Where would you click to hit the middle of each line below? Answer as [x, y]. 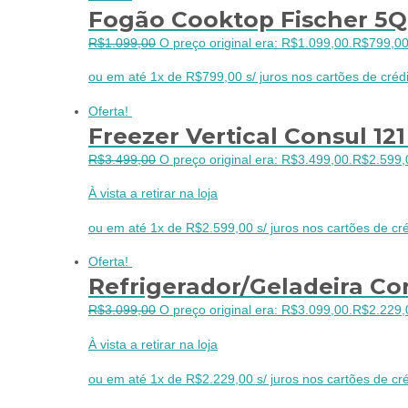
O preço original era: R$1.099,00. [256, 43]
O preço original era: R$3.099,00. [256, 311]
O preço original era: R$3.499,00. [256, 159]
